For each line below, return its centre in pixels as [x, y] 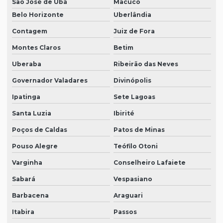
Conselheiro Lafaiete [149, 163]
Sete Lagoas [134, 97]
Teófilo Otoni [135, 146]
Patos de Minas [139, 130]
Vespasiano [133, 179]
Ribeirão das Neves [146, 64]
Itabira [23, 212]
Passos [125, 212]
